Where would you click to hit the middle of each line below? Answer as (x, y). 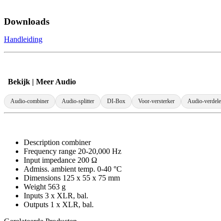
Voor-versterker (156, 101)
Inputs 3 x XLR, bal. (56, 196)
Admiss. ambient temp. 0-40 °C (73, 169)
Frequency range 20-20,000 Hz (73, 151)
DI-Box (116, 101)
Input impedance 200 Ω (60, 160)
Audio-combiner (30, 101)
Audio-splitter (78, 101)
